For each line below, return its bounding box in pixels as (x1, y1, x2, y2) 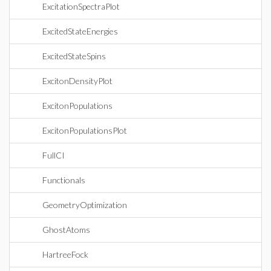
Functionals (42, 175, 85, 185)
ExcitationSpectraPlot (42, 1, 120, 11)
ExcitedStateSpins (42, 51, 106, 61)
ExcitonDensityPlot (42, 76, 113, 86)
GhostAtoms (42, 224, 90, 235)
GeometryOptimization (42, 200, 127, 210)
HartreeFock (42, 249, 88, 260)
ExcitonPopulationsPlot (42, 125, 127, 135)
